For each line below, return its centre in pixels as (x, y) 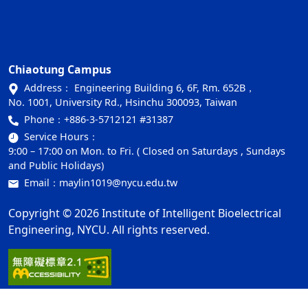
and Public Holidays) (56, 166)
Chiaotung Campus (60, 70)
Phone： (44, 120)
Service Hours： (61, 137)
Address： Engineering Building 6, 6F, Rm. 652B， (140, 88)
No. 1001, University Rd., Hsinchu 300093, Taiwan (123, 102)
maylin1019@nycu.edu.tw (118, 183)
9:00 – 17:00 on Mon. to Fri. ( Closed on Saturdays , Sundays (147, 151)
